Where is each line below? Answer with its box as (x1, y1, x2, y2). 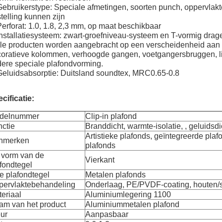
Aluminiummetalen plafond (85, 200, 179, 209)
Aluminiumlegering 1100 (85, 190, 171, 199)
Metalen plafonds (85, 170, 146, 179)
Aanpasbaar (85, 210, 128, 219)
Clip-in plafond (85, 112, 137, 120)
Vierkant (85, 156, 114, 164)
